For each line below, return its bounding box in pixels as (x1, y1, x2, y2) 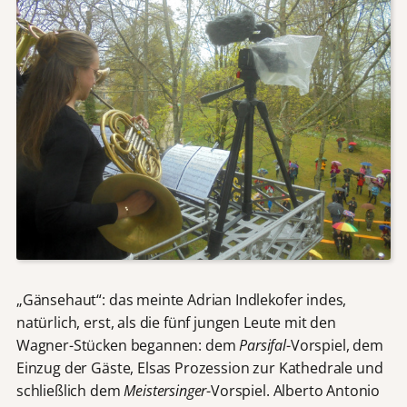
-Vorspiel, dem (286, 335, 383, 356)
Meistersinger (124, 381, 207, 402)
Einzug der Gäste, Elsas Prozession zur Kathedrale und (15, 358, 383, 379)
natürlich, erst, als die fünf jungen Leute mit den (15, 313, 336, 333)
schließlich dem (15, 381, 124, 402)
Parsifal (239, 335, 287, 356)
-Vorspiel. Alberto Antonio (206, 381, 381, 402)
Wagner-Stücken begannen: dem (15, 335, 240, 356)
